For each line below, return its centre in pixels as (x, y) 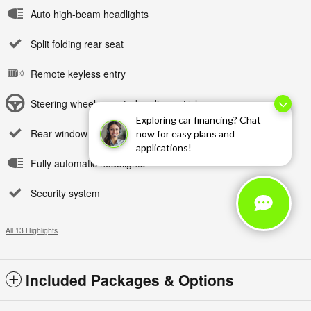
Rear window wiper (72, 133)
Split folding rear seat (77, 43)
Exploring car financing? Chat (199, 120)
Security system (65, 193)
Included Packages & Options (130, 279)
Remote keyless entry (78, 73)
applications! (164, 148)
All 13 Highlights (32, 230)
